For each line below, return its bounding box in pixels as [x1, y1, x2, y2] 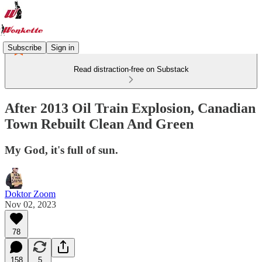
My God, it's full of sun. [5, 143, 118, 156]
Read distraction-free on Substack [73, 65, 189, 74]
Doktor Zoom [5, 188, 56, 199]
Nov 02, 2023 [5, 199, 56, 209]
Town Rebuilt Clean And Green [5, 116, 194, 132]
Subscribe [8, 43, 42, 52]
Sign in [51, 43, 74, 52]
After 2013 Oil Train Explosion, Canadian [5, 100, 256, 116]
